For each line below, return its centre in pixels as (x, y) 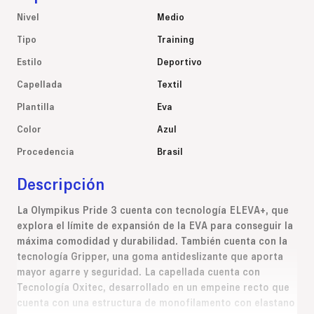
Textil (170, 83)
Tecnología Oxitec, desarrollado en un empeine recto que (153, 286)
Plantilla (36, 106)
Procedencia (46, 151)
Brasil (170, 151)
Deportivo (179, 61)
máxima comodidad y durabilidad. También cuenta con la (152, 240)
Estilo (29, 61)
